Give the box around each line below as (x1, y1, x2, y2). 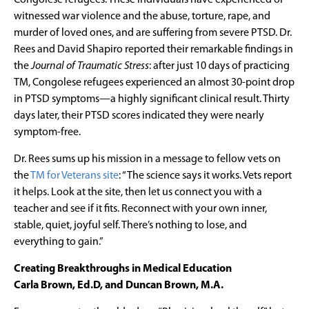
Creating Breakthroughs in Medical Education (14, 263, 232, 275)
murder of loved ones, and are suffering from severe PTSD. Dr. (14, 27, 292, 39)
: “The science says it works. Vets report (119, 170, 292, 181)
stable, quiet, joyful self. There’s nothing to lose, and (14, 219, 247, 231)
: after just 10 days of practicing (149, 60, 290, 72)
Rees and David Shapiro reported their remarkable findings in (14, 43, 293, 55)
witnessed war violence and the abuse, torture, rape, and (14, 10, 270, 22)
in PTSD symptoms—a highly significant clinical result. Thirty (14, 93, 290, 105)
